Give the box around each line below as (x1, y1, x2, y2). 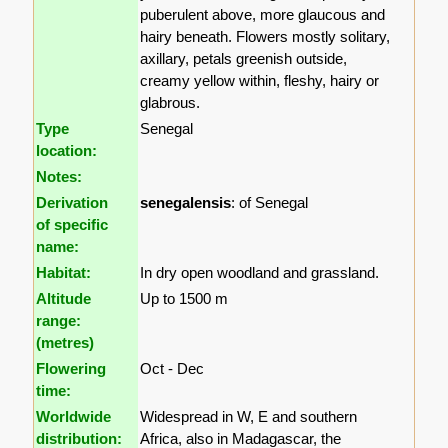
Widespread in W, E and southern (140, 408, 358, 426)
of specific (36, 216, 109, 234)
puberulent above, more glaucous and (140, 6, 386, 24)
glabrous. (140, 94, 201, 112)
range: (36, 312, 82, 330)
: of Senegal (231, 194, 309, 212)
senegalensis (140, 194, 232, 212)
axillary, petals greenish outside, (140, 50, 348, 68)
